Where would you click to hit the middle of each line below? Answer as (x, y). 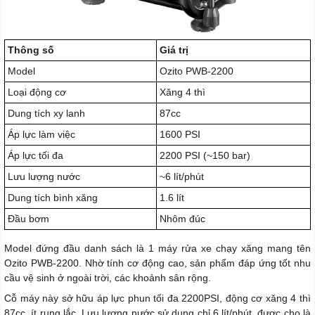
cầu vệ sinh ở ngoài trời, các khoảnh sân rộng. (108, 278)
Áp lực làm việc (41, 135)
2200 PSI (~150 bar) (205, 156)
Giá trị (174, 50)
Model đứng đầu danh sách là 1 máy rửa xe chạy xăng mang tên (157, 249)
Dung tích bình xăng (53, 198)
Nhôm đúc (182, 219)
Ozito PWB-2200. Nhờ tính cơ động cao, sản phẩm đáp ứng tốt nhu (157, 263)
